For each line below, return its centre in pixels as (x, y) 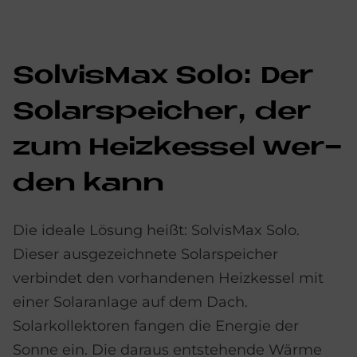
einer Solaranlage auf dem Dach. (130, 302)
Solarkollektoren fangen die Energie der (156, 326)
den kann (88, 184)
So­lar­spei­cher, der (162, 112)
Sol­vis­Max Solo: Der (163, 76)
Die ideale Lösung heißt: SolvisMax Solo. (156, 230)
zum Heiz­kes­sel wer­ (178, 148)
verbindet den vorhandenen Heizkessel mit (168, 278)
